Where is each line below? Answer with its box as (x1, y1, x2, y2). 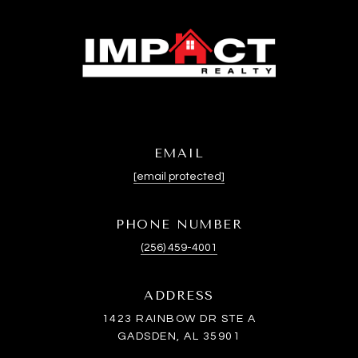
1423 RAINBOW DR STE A (101, 313, 257, 325)
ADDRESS (144, 288, 214, 304)
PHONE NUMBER (116, 217, 242, 233)
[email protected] (133, 171, 225, 183)
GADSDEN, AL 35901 (117, 331, 241, 343)
